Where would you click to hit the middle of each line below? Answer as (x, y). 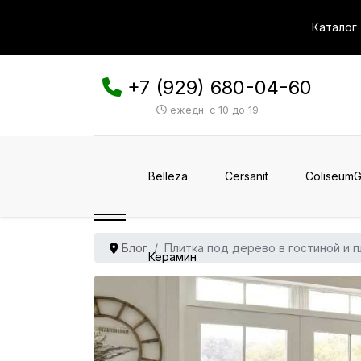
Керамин (172, 257)
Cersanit (247, 176)
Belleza (168, 176)
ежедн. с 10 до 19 (212, 110)
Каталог (334, 27)
